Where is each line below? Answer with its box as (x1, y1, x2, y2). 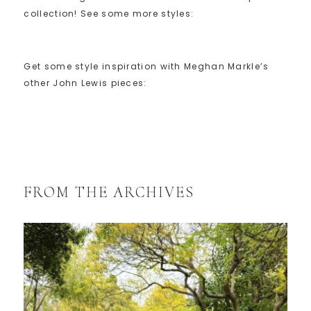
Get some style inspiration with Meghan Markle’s (24, 60, 269, 73)
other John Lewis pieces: (24, 77, 147, 90)
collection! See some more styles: (24, 8, 194, 20)
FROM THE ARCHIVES (24, 183, 195, 202)
